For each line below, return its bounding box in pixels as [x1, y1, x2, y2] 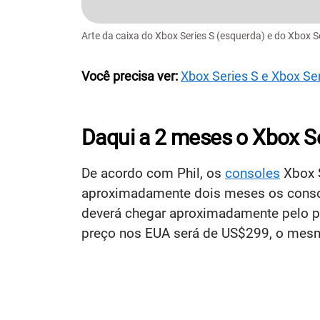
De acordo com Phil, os [81, 164, 225, 181]
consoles [225, 164, 280, 181]
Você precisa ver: [81, 68, 181, 84]
